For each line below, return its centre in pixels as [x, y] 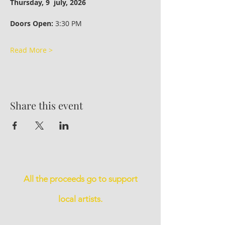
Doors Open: [32, 23]
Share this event [46, 105]
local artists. [80, 199]
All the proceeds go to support [80, 179]
